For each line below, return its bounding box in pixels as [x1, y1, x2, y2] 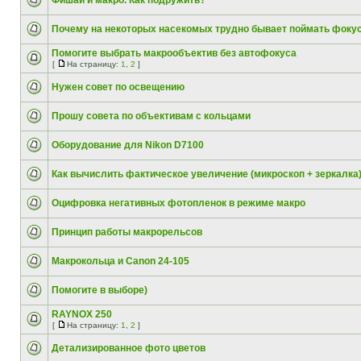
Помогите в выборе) [52, 284, 147, 296]
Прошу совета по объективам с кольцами [52, 110, 251, 122]
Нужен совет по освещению [52, 81, 185, 93]
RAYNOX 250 [52, 309, 112, 320]
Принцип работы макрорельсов [52, 226, 202, 238]
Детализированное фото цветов [52, 342, 205, 354]
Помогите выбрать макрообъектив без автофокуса [52, 48, 297, 59]
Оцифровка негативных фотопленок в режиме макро [52, 197, 305, 209]
